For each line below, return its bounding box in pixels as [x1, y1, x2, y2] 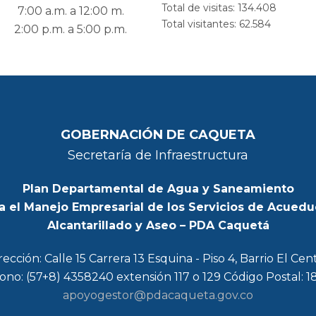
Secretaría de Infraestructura [68, 147, 248, 163]
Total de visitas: [162, 1, 238, 15]
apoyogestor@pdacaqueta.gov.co [63, 288, 253, 302]
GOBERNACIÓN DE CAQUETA [61, 126, 255, 142]
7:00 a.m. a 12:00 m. [17, 4, 124, 18]
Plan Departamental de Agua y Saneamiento [22, 181, 294, 195]
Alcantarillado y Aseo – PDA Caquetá [47, 218, 269, 232]
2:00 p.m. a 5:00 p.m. [14, 23, 128, 37]
